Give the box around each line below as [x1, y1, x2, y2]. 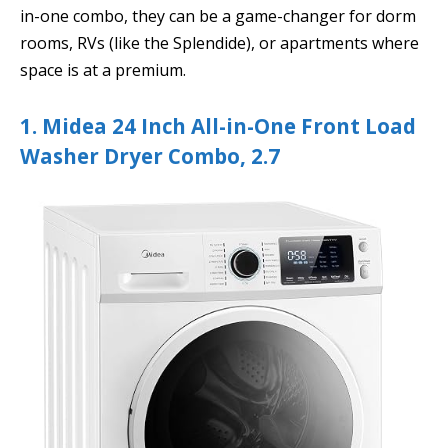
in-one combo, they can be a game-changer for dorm [20, 4, 416, 27]
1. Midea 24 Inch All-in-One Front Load [20, 112, 416, 141]
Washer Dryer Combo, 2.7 [20, 142, 280, 171]
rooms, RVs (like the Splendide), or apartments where [20, 31, 419, 54]
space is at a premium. [20, 58, 186, 81]
